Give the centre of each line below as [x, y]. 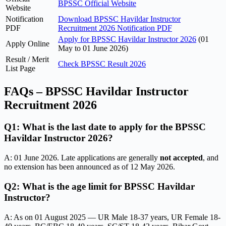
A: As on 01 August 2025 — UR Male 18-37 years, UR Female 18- [112, 217]
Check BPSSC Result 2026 [102, 64]
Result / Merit [27, 59]
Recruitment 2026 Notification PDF [115, 28]
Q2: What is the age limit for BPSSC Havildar [99, 186]
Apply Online [27, 43]
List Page [20, 68]
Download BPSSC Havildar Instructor [119, 19]
